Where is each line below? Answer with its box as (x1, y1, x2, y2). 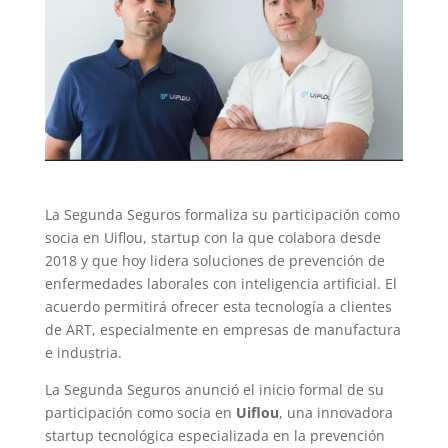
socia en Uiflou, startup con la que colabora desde (44, 228, 381, 247)
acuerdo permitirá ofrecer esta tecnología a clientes (44, 297, 392, 316)
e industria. (44, 343, 122, 362)
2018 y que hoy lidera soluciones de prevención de (44, 251, 385, 270)
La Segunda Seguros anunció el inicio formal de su (44, 380, 384, 399)
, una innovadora (278, 403, 393, 422)
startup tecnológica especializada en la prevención (44, 426, 385, 445)
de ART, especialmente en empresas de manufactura (44, 320, 401, 339)
